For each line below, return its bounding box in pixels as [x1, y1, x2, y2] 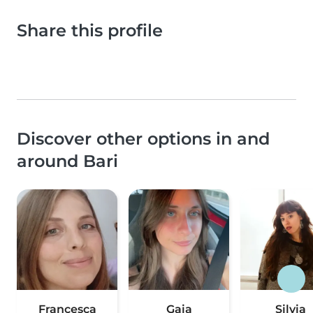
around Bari [17, 151, 118, 172]
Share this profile [17, 20, 163, 41]
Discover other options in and [17, 129, 270, 150]
